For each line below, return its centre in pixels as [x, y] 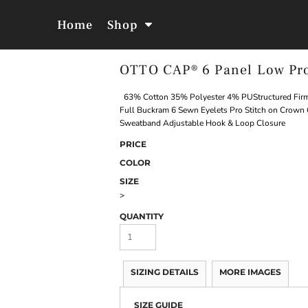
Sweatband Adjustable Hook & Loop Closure [202, 123]
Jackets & [78, 81]
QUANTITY [142, 217]
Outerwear [78, 89]
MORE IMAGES [250, 272]
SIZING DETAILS [165, 272]
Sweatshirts [230, 89]
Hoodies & [230, 81]
